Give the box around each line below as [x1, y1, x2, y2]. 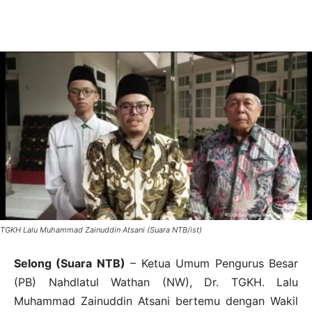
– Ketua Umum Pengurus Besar [125, 256, 299, 271]
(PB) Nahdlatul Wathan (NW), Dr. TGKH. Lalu [14, 275, 298, 290]
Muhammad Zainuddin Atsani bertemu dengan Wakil [14, 294, 298, 309]
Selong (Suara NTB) [14, 256, 125, 271]
